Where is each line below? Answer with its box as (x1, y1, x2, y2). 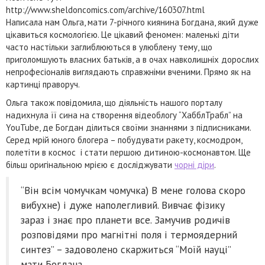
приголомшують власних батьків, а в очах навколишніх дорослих (6, 54, 259, 65)
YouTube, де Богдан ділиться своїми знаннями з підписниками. (6, 122, 251, 133)
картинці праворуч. (6, 79, 80, 90)
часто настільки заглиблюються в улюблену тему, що (6, 41, 212, 53)
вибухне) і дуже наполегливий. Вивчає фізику (21, 198, 225, 212)
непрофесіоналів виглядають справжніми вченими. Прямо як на (6, 66, 251, 77)
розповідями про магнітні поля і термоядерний (21, 228, 237, 241)
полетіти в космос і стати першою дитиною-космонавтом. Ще (6, 147, 251, 158)
